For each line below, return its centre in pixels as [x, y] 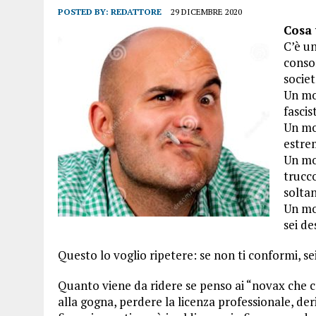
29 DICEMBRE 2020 [206, 12]
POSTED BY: [84, 12]
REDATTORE [136, 12]
